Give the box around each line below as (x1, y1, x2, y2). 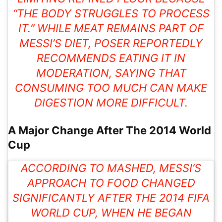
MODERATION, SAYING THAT (36, 66, 186, 80)
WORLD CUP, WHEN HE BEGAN (30, 206, 192, 220)
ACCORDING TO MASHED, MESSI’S (21, 162, 201, 175)
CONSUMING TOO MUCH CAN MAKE (15, 81, 207, 95)
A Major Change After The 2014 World (8, 124, 211, 137)
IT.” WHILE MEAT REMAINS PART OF (18, 22, 204, 35)
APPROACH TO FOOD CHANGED (27, 176, 195, 190)
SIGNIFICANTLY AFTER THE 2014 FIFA (12, 191, 210, 205)
